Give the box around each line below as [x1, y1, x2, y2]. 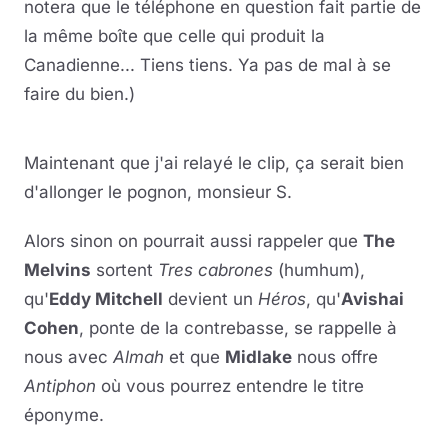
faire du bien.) [24, 84, 135, 104]
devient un [163, 289, 258, 309]
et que [164, 347, 225, 367]
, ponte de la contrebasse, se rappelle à [79, 318, 397, 338]
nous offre [292, 347, 378, 367]
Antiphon [24, 376, 96, 396]
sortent [91, 260, 158, 280]
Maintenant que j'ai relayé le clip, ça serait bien [24, 153, 404, 173]
